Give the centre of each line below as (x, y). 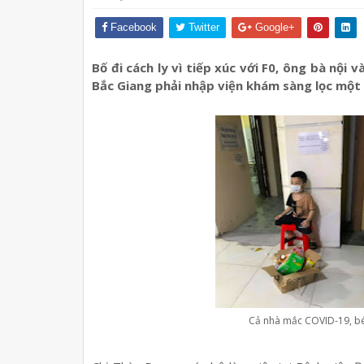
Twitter (202, 27)
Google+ (273, 27)
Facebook (132, 27)
